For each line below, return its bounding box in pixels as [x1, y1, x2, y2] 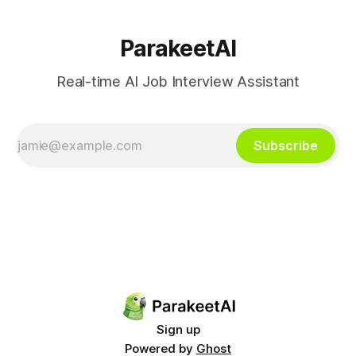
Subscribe [253, 137, 318, 154]
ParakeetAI [119, 34, 237, 63]
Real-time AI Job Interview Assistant [56, 73, 300, 91]
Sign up [156, 322, 200, 338]
